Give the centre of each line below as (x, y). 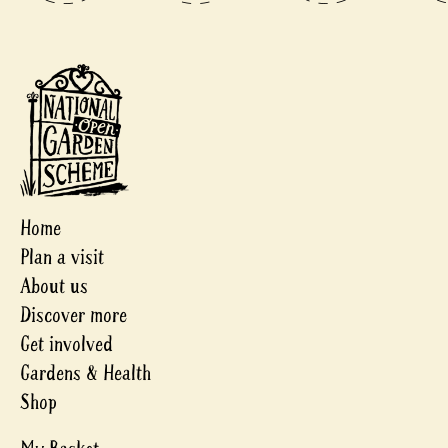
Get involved (66, 345)
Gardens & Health (85, 374)
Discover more (73, 316)
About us (54, 287)
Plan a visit (62, 258)
